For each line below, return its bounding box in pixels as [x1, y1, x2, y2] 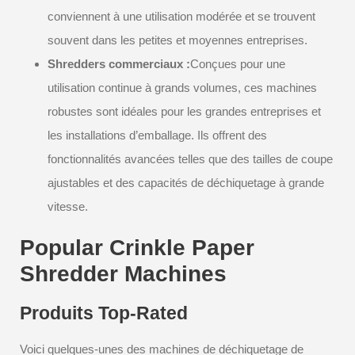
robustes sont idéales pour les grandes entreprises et [48, 105, 321, 118]
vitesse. [48, 200, 88, 213]
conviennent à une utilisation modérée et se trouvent [48, 10, 315, 23]
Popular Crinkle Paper [20, 235, 254, 260]
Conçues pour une [190, 57, 285, 71]
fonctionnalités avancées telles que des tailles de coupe [48, 152, 333, 166]
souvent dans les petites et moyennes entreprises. [48, 33, 307, 47]
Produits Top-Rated [20, 303, 188, 323]
